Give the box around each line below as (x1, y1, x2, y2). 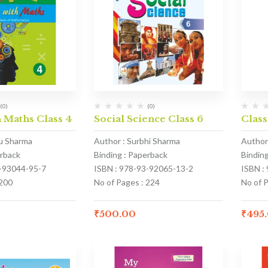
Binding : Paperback (93, 150, 167, 160)
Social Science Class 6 (93, 113, 203, 125)
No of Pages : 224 (93, 177, 160, 188)
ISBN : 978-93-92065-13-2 (93, 163, 193, 174)
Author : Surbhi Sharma (93, 136, 180, 147)
